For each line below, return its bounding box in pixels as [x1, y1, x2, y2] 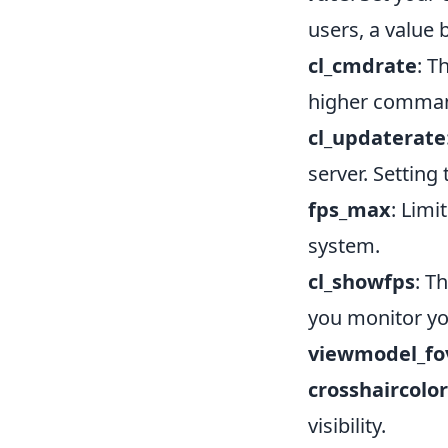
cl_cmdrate [308, 52, 417, 79]
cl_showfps [308, 268, 415, 295]
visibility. [308, 412, 386, 439]
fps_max [308, 196, 391, 223]
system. [308, 232, 380, 259]
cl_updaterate [308, 124, 446, 151]
